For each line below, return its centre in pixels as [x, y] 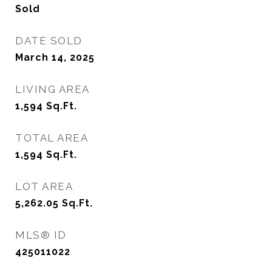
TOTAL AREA [52, 138]
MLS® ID [41, 235]
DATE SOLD [49, 41]
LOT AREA [44, 186]
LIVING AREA [53, 89]
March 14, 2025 [55, 57]
